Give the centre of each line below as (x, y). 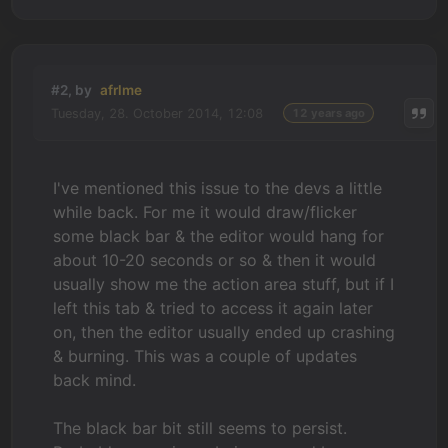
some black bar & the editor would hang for (219, 236)
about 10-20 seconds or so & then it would (215, 260)
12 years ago (329, 113)
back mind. (95, 380)
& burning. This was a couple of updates (205, 356)
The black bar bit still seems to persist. (200, 428)
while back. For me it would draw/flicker (205, 212)
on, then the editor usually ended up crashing (224, 332)
